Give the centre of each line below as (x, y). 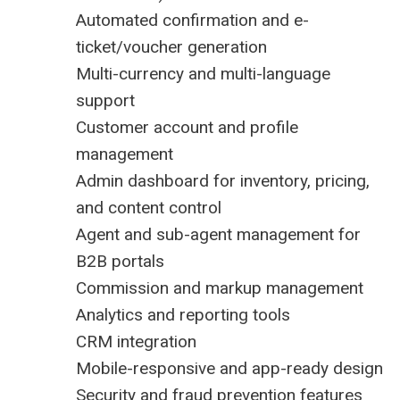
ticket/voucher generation (171, 47)
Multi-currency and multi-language (203, 74)
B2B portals (120, 262)
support (105, 101)
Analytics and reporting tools (183, 315)
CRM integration (136, 342)
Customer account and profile (187, 128)
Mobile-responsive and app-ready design (229, 369)
